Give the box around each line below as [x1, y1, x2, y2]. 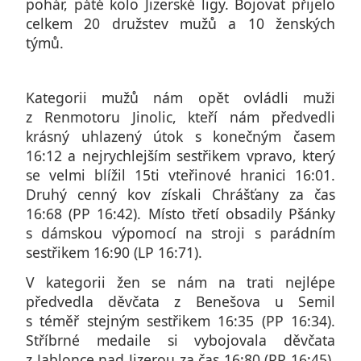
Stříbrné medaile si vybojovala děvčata [26, 330, 335, 350]
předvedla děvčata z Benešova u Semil [26, 291, 335, 311]
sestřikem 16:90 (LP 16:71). [26, 243, 202, 263]
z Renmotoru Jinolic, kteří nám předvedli [26, 107, 335, 127]
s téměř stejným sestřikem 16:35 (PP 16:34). [26, 310, 335, 330]
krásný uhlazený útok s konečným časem [26, 127, 335, 147]
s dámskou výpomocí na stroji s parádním [26, 223, 335, 243]
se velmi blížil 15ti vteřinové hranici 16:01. [26, 165, 335, 185]
